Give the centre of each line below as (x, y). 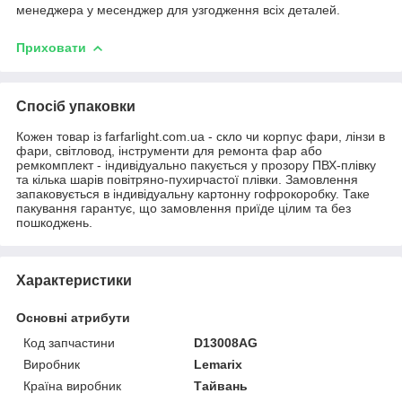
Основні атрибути (73, 317)
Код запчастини (69, 342)
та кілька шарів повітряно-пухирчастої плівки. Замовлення (187, 179)
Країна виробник (72, 385)
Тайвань (221, 385)
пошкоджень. (54, 222)
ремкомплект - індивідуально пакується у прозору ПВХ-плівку (196, 165)
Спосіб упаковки (76, 106)
